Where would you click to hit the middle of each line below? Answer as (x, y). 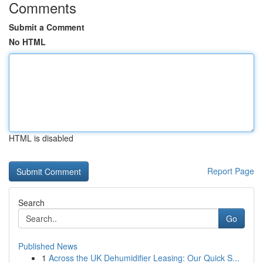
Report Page (231, 171)
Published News (48, 246)
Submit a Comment (47, 27)
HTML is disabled (41, 138)
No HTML (27, 42)
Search (31, 203)
